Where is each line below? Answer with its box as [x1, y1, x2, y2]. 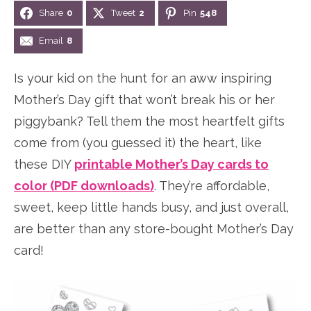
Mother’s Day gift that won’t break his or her [14, 92, 275, 107]
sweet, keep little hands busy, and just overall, [14, 200, 289, 215]
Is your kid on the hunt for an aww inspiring [14, 71, 271, 85]
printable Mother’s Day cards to [74, 157, 269, 171]
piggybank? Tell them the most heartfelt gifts [14, 114, 285, 128]
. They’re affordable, [154, 178, 269, 193]
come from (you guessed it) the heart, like [14, 135, 262, 150]
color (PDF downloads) [14, 178, 154, 193]
